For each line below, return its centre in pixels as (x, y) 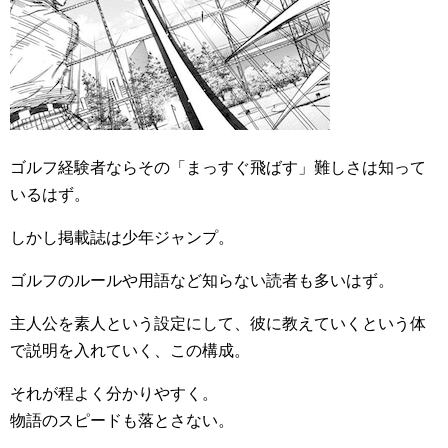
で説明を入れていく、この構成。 (130, 350)
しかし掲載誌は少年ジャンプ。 (122, 237)
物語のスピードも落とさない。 (122, 420)
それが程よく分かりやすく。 (114, 393)
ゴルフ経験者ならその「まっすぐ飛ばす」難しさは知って (218, 167)
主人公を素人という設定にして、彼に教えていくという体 (218, 323)
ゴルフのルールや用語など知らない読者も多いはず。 (202, 280)
